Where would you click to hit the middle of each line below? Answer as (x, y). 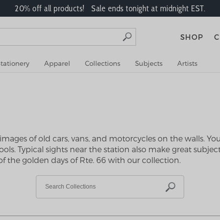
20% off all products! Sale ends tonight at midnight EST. (110, 8)
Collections (103, 63)
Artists (187, 63)
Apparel (57, 63)
